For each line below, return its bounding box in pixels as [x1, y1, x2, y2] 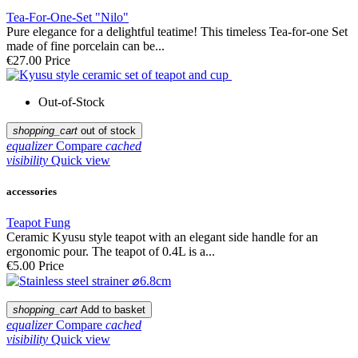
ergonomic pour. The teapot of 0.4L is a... [6, 245, 215, 259]
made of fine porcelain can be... [6, 38, 165, 53]
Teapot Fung [6, 216, 70, 230]
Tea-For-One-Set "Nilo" [6, 10, 129, 24]
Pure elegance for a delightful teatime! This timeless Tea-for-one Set [6, 24, 348, 38]
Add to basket [81, 304, 145, 316]
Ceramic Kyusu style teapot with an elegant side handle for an [6, 230, 318, 245]
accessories [6, 185, 57, 197]
